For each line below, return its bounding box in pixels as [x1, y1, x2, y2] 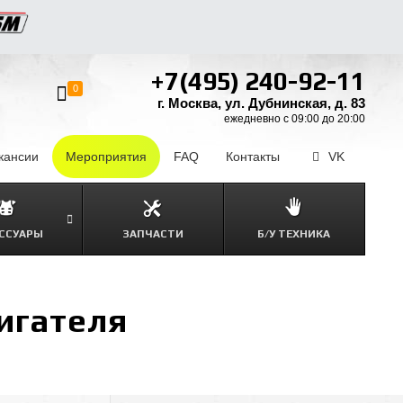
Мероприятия [66, 149, 147, 164]
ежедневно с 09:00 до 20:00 [224, 112, 365, 125]
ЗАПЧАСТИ [121, 228, 184, 240]
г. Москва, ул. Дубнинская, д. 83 [157, 95, 365, 111]
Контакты [226, 149, 280, 164]
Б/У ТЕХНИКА [257, 228, 331, 240]
